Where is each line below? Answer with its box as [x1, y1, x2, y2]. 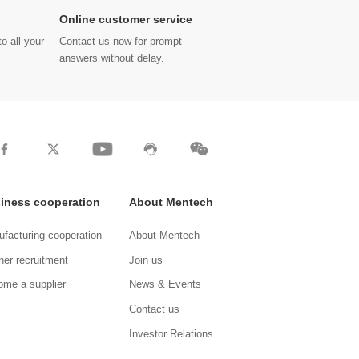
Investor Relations [129, 329, 213, 341]
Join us [129, 254, 163, 266]
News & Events [129, 279, 201, 291]
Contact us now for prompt [59, 36, 183, 47]
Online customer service [59, 14, 193, 26]
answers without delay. [59, 53, 165, 64]
